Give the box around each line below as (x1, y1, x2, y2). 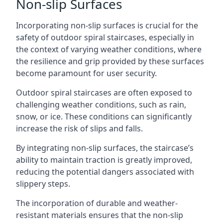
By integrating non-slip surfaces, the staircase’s (16, 142, 194, 153)
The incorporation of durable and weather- (16, 198, 178, 209)
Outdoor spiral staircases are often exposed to (16, 87, 192, 98)
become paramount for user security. (16, 68, 157, 79)
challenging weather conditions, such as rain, (16, 99, 186, 110)
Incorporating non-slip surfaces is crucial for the (16, 20, 198, 31)
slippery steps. (16, 178, 70, 189)
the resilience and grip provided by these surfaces (16, 56, 204, 67)
